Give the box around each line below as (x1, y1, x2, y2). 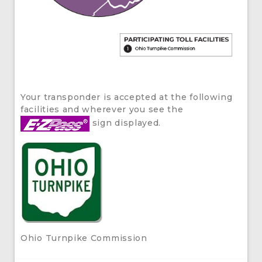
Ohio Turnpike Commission (20, 232, 147, 243)
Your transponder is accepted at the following (20, 91, 233, 102)
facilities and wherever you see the (20, 104, 187, 115)
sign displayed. (89, 117, 161, 128)
